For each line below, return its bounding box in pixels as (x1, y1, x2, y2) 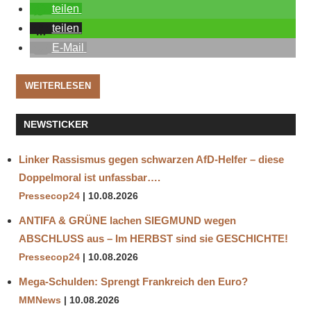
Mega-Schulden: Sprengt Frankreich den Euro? (19, 276, 248, 288)
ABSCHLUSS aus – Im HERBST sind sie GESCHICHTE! (19, 233, 288, 245)
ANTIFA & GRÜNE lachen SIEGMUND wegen (19, 215, 236, 227)
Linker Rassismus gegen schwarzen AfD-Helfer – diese (19, 153, 284, 166)
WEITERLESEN (24, 81, 91, 92)
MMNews (19, 295, 61, 306)
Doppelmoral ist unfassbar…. (19, 171, 160, 184)
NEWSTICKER (23, 118, 88, 130)
